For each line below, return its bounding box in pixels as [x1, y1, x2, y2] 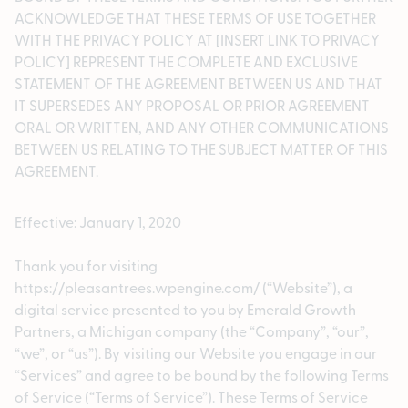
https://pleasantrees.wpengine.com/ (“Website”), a [15, 277, 352, 298]
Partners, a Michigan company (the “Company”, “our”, [15, 321, 369, 342]
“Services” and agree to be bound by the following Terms [15, 364, 389, 385]
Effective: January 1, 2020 [15, 211, 181, 232]
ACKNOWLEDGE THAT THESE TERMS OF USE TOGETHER [15, 7, 376, 28]
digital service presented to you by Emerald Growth [15, 299, 356, 320]
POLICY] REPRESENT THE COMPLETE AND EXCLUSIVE [15, 51, 358, 72]
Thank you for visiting [15, 255, 158, 276]
